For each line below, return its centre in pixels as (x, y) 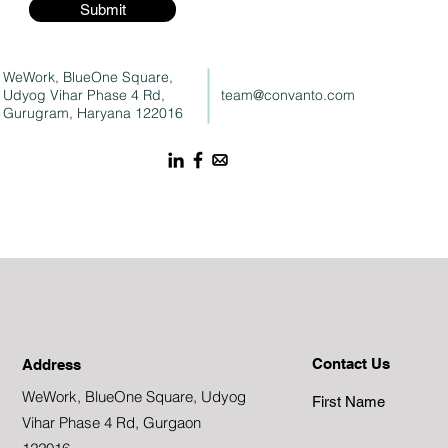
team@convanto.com (288, 95)
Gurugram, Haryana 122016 (93, 113)
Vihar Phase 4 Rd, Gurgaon (112, 422)
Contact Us (351, 363)
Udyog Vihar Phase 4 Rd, (84, 95)
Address (52, 364)
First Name (348, 401)
